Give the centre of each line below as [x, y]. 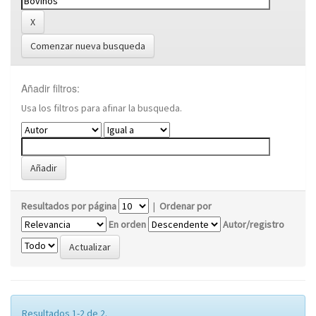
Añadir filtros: [50, 88]
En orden [127, 224]
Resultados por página [69, 206]
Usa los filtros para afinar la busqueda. [102, 108]
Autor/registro [254, 224]
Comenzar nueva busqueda [88, 46]
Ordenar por [186, 206]
